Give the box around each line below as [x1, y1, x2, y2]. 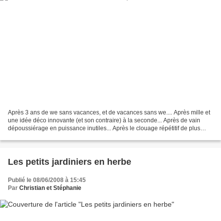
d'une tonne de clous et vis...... [8, 133, 88, 140]
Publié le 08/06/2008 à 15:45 [8, 177, 86, 184]
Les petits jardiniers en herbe [8, 157, 131, 167]
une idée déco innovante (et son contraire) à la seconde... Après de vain [8, 117, 200, 124]
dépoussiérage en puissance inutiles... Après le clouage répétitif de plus [8, 125, 200, 132]
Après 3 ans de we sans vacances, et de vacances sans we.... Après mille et [8, 109, 210, 116]
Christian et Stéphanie [19, 184, 81, 192]
